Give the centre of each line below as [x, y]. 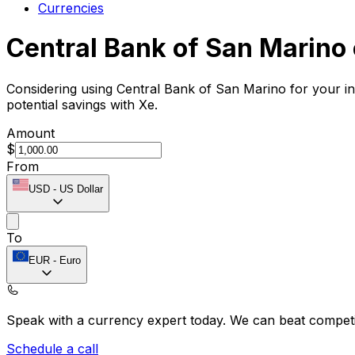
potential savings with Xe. [82, 104]
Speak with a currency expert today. [118, 320]
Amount [31, 133]
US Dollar [81, 189]
